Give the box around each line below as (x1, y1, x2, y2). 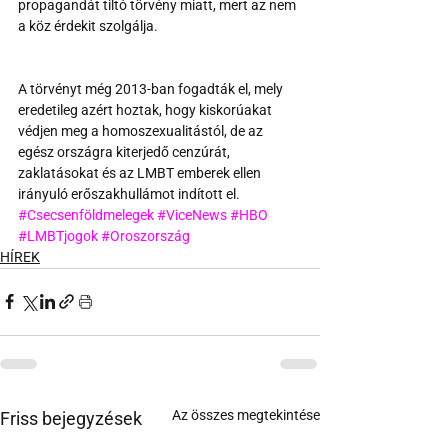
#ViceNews (157, 206, 227, 223)
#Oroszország (101, 227, 190, 244)
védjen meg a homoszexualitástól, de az (18, 122, 266, 139)
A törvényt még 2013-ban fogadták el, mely (18, 80, 286, 97)
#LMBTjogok (18, 227, 98, 244)
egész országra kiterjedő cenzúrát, (18, 143, 233, 160)
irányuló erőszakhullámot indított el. (18, 185, 240, 202)
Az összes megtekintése (172, 406, 320, 423)
